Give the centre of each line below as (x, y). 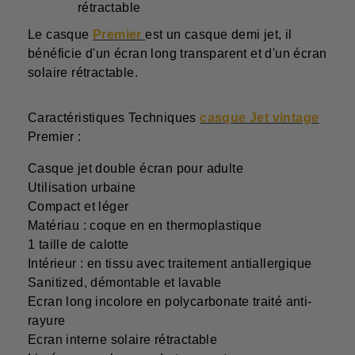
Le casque (60, 35)
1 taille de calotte (78, 245)
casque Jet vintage (260, 118)
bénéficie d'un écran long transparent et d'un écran (177, 54)
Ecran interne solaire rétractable (123, 340)
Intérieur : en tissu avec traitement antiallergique (170, 264)
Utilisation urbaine (82, 188)
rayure (47, 321)
